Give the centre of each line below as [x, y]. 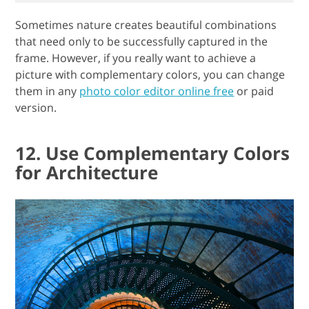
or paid [254, 83]
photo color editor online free [157, 83]
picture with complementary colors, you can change [150, 67]
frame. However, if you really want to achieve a [136, 50]
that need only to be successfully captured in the [142, 33]
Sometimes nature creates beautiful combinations [146, 17]
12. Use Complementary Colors [153, 145]
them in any [48, 83]
